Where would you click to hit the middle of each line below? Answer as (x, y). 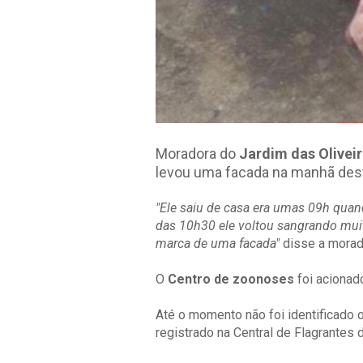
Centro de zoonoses (233, 280)
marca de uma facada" (218, 244)
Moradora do (197, 154)
